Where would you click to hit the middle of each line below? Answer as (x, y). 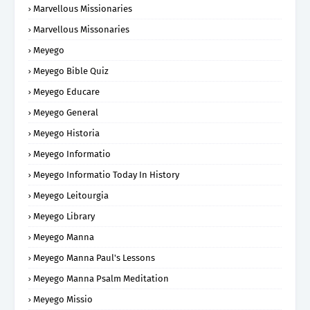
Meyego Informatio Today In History (106, 174)
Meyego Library (64, 216)
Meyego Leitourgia (71, 195)
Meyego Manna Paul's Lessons (94, 257)
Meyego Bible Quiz (71, 71)
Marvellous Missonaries (81, 29)
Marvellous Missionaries (83, 8)
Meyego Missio (63, 299)
